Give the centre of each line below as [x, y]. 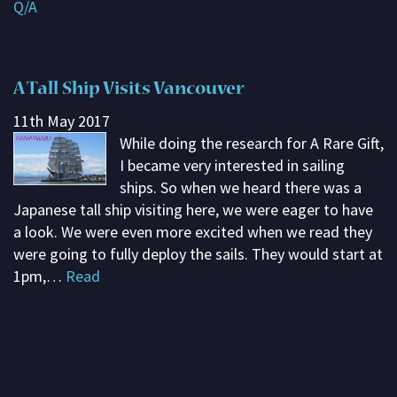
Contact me [62, 64]
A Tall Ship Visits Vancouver [129, 90]
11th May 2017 [62, 121]
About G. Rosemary [84, 99]
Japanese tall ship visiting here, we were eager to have [193, 210]
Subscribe [56, 28]
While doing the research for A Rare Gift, [251, 143]
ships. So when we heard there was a [240, 187]
